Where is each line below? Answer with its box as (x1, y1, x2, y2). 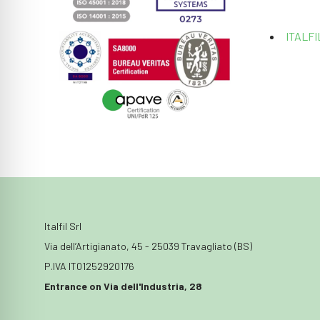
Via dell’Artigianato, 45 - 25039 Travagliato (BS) (44, 239, 252, 252)
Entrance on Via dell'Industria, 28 (44, 279, 202, 292)
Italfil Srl (44, 219, 81, 232)
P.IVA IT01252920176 (44, 259, 134, 272)
